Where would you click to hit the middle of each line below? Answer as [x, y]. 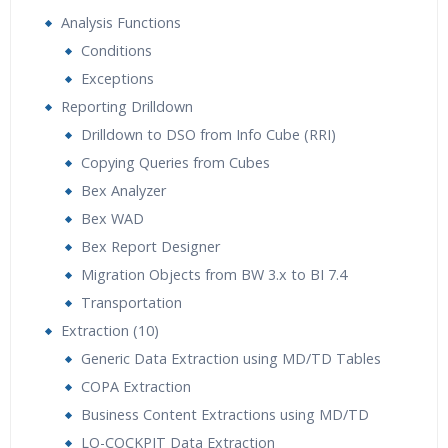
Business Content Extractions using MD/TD [225, 414]
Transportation [131, 302]
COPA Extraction [136, 386]
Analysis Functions [121, 22]
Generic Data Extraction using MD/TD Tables [231, 358]
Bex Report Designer [150, 246]
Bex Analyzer [123, 190]
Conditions [116, 50]
